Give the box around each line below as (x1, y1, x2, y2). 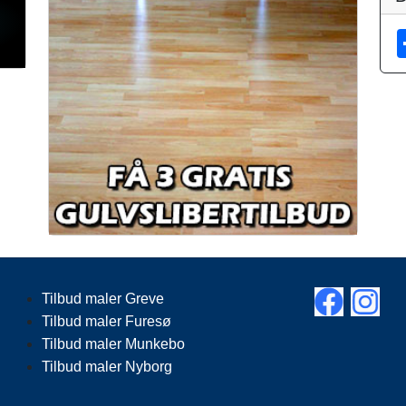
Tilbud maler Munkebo (41, 335, 185, 352)
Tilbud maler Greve (41, 290, 164, 306)
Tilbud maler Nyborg (41, 358, 172, 374)
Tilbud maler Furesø (41, 313, 171, 329)
